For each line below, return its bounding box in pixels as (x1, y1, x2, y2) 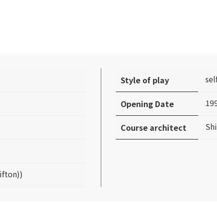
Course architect (121, 122, 187, 134)
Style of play (121, 74, 170, 86)
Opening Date (121, 98, 174, 110)
